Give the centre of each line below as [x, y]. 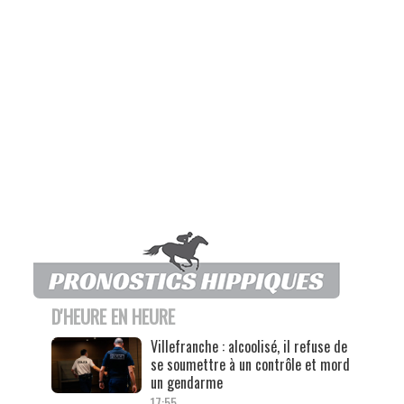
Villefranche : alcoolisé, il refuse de [248, 346]
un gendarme [186, 382]
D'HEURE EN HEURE [113, 316]
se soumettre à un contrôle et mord [250, 364]
